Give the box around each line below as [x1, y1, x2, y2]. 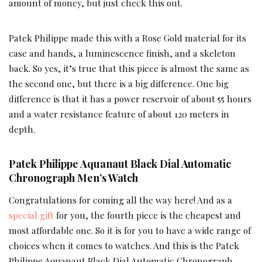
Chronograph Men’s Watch [9, 171, 138, 185]
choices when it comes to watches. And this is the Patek [9, 239, 239, 252]
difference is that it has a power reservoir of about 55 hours [9, 92, 251, 105]
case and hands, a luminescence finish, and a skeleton [9, 47, 236, 60]
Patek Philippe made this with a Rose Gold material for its [9, 32, 246, 44]
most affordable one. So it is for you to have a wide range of [9, 224, 251, 237]
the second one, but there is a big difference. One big [9, 77, 229, 90]
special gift [9, 209, 54, 222]
